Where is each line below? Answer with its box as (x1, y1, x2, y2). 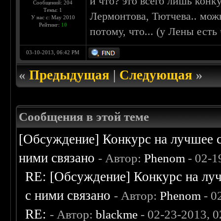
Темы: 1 (43, 7, 63, 13)
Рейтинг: (38, 22, 61, 28)
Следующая (119, 68, 193, 83)
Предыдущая (29, 68, 110, 83)
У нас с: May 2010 (31, 14, 75, 21)
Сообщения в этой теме (19, 110, 149, 124)
